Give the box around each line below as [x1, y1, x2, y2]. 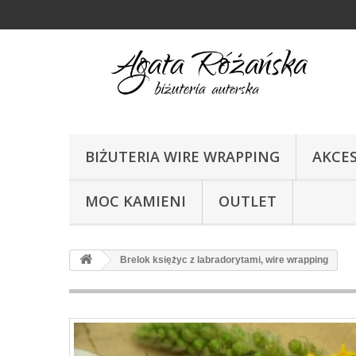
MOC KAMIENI [85, 191, 186, 211]
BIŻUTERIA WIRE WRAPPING [85, 146, 280, 166]
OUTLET [219, 191, 277, 211]
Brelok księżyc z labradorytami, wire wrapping [118, 253, 328, 265]
